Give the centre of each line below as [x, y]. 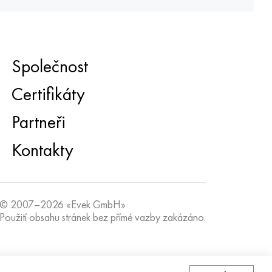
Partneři [38, 122]
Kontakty [42, 150]
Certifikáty [48, 94]
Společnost [49, 66]
